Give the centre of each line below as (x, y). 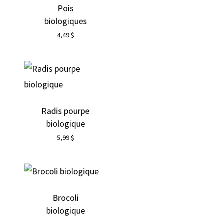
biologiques (65, 21)
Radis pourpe (65, 110)
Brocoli (65, 197)
